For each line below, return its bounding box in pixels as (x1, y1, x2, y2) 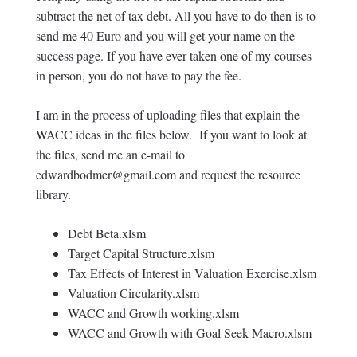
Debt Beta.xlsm (67, 225, 146, 242)
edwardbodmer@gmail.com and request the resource (35, 166, 300, 183)
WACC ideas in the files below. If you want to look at (35, 126, 307, 143)
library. (35, 186, 71, 203)
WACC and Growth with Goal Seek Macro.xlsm (67, 324, 312, 342)
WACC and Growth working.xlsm (67, 304, 239, 322)
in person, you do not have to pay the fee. (35, 67, 241, 84)
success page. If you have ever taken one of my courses (35, 47, 312, 65)
